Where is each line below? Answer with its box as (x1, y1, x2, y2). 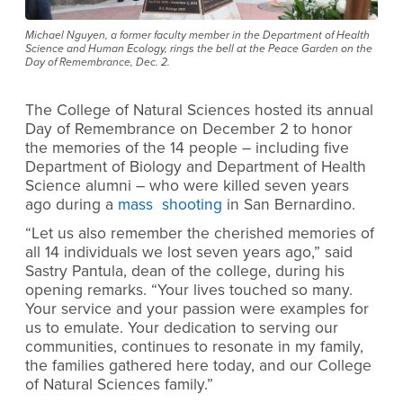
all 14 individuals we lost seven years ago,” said (25, 242, 353, 262)
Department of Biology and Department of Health (25, 157, 366, 177)
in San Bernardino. (222, 195, 355, 215)
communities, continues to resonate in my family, (25, 336, 363, 356)
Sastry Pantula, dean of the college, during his (25, 261, 345, 281)
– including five (242, 139, 349, 158)
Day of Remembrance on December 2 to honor (25, 120, 353, 139)
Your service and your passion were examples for (25, 299, 369, 318)
